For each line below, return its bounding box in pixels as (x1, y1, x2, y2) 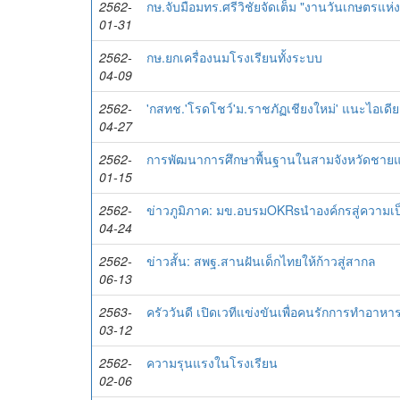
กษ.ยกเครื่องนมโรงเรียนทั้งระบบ (146, 48, 322, 66)
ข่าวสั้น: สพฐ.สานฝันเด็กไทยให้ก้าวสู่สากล (146, 252, 376, 270)
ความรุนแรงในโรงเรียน (146, 354, 278, 371)
